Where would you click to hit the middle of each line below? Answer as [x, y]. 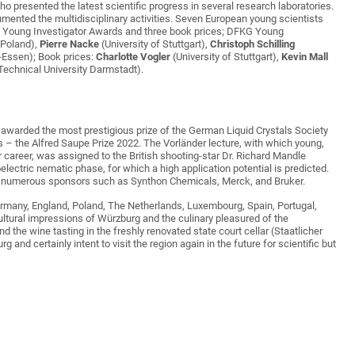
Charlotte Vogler [134, 57]
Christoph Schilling [252, 44]
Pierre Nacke [69, 44]
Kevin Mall [305, 57]
